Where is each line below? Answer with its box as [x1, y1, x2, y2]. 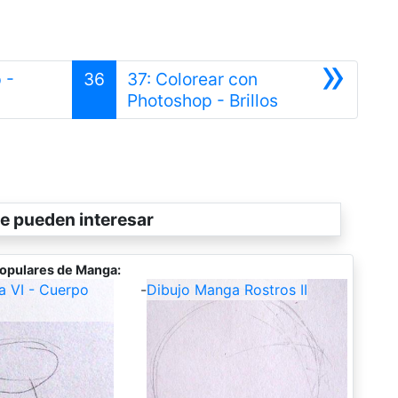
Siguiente [277, 88, 354, 110]
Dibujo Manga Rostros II [146, 280, 307, 298]
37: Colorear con [127, 68, 259, 90]
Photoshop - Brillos [127, 89, 279, 111]
